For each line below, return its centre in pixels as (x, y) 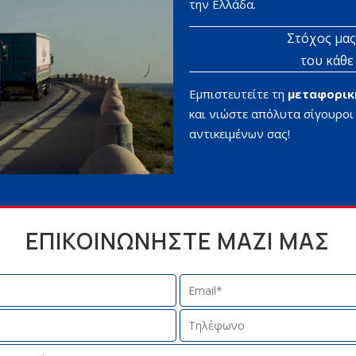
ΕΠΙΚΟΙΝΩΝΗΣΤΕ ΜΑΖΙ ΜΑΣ (178, 241)
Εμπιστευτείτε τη (238, 94)
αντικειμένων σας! (239, 134)
